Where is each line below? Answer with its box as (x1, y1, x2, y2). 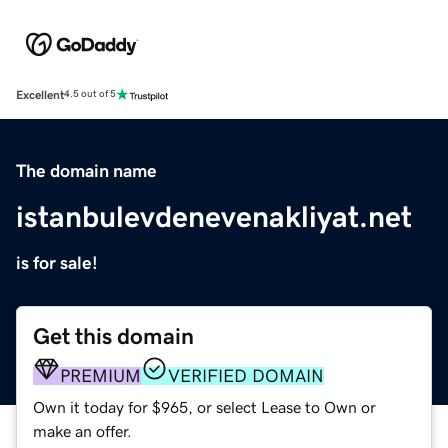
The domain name (16, 161, 157, 180)
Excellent (16, 88, 64, 101)
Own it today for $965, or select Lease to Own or (33, 398, 376, 415)
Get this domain (33, 324, 194, 348)
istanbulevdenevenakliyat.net (16, 201, 412, 232)
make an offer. (33, 422, 132, 439)
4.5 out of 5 (64, 89, 116, 100)
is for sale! (16, 253, 98, 272)
